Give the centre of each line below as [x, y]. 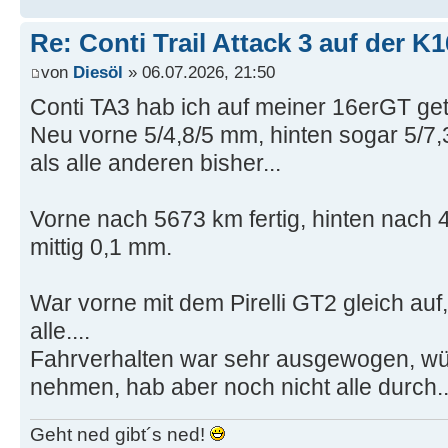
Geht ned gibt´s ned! [120, 434]
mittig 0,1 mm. [101, 247]
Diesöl [98, 72]
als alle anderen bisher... [155, 163]
